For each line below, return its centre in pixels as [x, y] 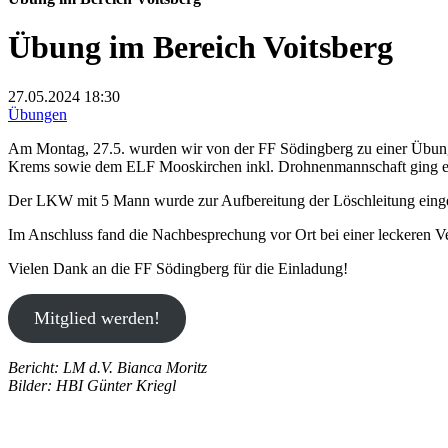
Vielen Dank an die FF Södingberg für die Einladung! [178, 268]
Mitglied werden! [96, 317]
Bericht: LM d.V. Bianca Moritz [107, 367]
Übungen [37, 114]
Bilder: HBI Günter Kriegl [92, 385]
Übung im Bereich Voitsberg [200, 47]
